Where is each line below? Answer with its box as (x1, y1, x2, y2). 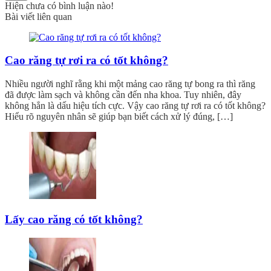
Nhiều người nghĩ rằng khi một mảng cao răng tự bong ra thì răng (5, 79, 255, 90)
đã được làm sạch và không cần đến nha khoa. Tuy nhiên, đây (5, 90, 241, 100)
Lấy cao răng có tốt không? (5, 212, 143, 226)
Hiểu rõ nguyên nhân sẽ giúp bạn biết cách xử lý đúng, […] (5, 111, 233, 122)
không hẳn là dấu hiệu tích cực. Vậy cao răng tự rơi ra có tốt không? (5, 100, 266, 111)
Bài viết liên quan (5, 11, 72, 22)
